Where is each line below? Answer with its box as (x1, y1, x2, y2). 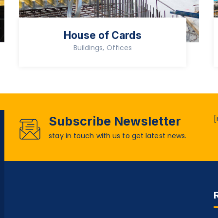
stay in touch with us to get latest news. (49, 131, 187, 141)
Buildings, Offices (73, 43, 132, 53)
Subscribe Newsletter (49, 114, 182, 129)
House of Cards (64, 29, 142, 42)
